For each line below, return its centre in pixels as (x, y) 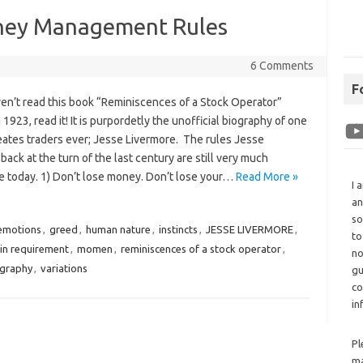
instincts (178, 230)
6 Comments (282, 66)
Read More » (267, 177)
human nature (118, 230)
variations (64, 269)
